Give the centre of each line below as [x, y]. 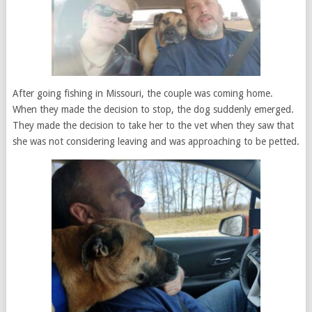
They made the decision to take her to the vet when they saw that [153, 125]
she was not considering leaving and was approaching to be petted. [156, 141]
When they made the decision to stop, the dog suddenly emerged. [153, 109]
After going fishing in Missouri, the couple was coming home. [142, 93]
